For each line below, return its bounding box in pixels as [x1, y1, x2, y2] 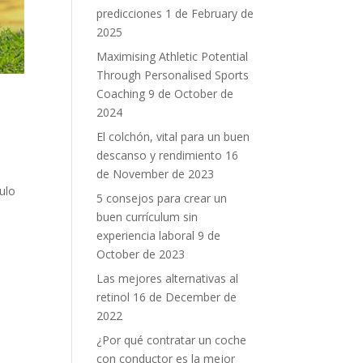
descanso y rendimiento [96, 147, 223, 163]
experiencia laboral [96, 227, 195, 243]
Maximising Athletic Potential [96, 48, 249, 64]
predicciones [96, 5, 163, 21]
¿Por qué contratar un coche [96, 331, 247, 348]
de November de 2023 [96, 165, 215, 181]
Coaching [96, 85, 146, 101]
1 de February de [165, 5, 254, 21]
